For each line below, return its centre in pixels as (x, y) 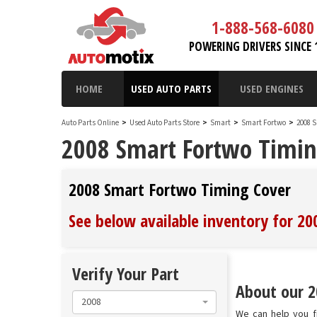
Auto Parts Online (90, 123)
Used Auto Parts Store (165, 123)
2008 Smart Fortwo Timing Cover (180, 189)
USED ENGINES (272, 88)
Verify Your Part (126, 273)
